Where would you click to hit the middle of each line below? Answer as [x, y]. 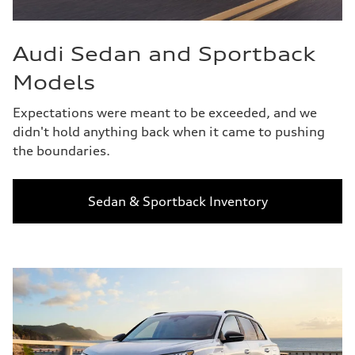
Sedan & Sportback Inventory [177, 201]
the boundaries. [61, 151]
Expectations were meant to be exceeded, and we [165, 113]
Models [54, 82]
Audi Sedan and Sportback [164, 54]
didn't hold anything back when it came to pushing [169, 132]
